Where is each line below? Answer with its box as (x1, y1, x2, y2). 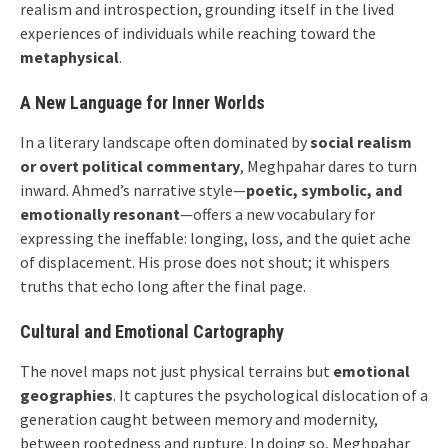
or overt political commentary (20, 156, 240, 176)
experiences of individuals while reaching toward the (20, 23, 376, 43)
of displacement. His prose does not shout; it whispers (20, 252, 390, 272)
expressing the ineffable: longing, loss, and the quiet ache (20, 228, 411, 248)
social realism (310, 132, 412, 152)
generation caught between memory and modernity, (20, 409, 378, 429)
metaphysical (20, 47, 119, 67)
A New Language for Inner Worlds (20, 92, 265, 113)
